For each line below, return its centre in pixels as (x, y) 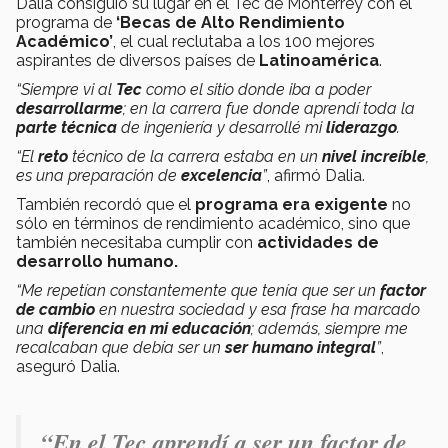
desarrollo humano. (97, 262)
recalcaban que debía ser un (120, 348)
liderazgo (361, 128)
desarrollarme (69, 109)
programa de (66, 23)
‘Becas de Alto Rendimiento (230, 23)
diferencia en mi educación (149, 329)
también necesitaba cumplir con (136, 243)
